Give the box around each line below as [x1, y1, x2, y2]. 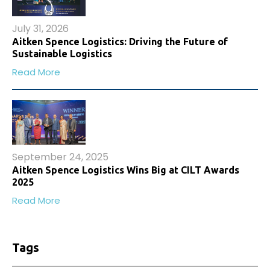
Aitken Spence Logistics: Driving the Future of [12, 36, 228, 48]
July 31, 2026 [12, 22, 69, 36]
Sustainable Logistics [12, 48, 112, 60]
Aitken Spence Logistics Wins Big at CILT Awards [12, 164, 239, 175]
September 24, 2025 [12, 149, 108, 164]
